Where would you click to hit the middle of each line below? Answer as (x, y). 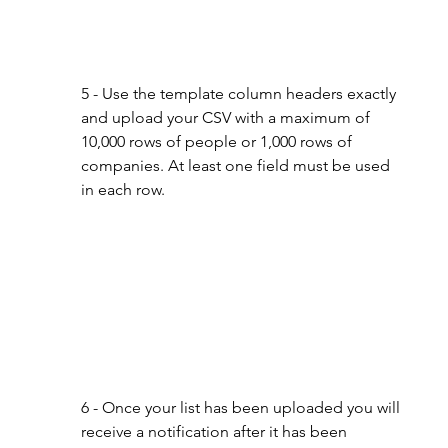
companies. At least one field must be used (237, 166)
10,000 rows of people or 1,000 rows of (218, 142)
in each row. (122, 190)
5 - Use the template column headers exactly (240, 94)
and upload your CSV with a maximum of (227, 118)
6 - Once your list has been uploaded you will (242, 408)
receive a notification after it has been (215, 432)
